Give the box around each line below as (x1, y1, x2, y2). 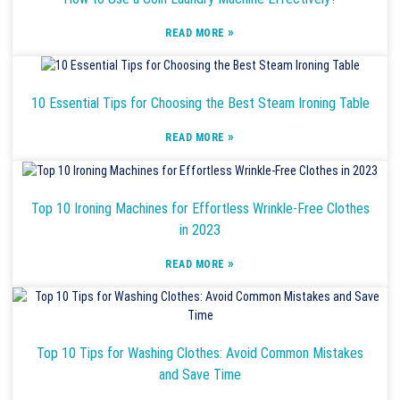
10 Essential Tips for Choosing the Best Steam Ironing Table (30, 95, 370, 112)
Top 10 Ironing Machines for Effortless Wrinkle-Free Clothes (30, 200, 370, 218)
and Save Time (159, 366, 241, 384)
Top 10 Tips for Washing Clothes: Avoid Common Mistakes (37, 345, 363, 362)
